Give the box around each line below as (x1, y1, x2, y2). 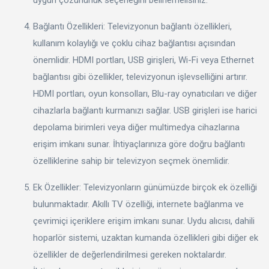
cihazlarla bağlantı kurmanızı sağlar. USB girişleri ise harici (33, 104, 257, 116)
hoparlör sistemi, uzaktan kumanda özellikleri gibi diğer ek (33, 232, 258, 243)
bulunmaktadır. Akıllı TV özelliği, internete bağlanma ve (33, 198, 244, 210)
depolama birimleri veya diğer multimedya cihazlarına (33, 121, 240, 133)
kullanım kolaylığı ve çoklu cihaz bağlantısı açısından (33, 37, 235, 49)
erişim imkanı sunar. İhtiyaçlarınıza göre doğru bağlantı (33, 138, 245, 150)
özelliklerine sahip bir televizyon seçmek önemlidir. (33, 155, 229, 166)
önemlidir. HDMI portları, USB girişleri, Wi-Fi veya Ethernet (33, 54, 254, 65)
